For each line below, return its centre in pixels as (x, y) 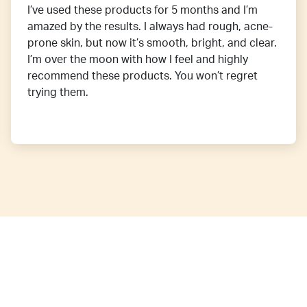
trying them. (58, 93)
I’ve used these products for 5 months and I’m (143, 11)
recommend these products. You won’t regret (143, 76)
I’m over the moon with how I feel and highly (138, 60)
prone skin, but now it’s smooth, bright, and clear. (152, 44)
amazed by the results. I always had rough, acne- (150, 27)
